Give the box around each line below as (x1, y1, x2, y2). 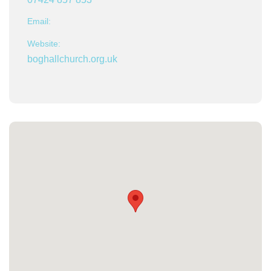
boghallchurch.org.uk (27, 54, 117, 64)
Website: (27, 39, 60, 48)
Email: (27, 16, 51, 26)
